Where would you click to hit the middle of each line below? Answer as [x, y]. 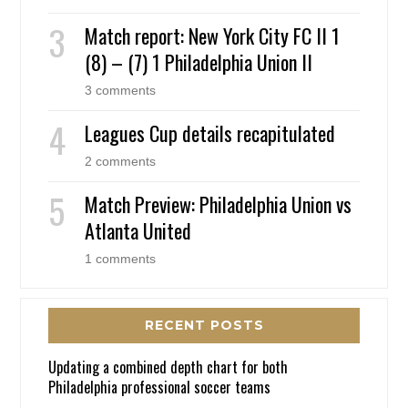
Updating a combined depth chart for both [168, 367]
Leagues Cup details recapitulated [210, 133]
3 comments [121, 90]
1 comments [121, 258]
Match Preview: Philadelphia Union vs [219, 204]
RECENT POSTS [204, 325]
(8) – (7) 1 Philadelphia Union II [199, 61]
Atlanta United [138, 230]
